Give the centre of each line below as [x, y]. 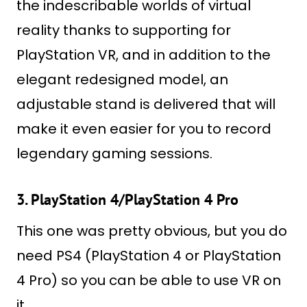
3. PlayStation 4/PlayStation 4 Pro [127, 199]
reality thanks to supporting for [124, 30]
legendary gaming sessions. [114, 153]
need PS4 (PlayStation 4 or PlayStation [149, 256]
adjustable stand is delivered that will [146, 104]
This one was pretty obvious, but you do [152, 231]
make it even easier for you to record [144, 129]
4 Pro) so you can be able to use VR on [149, 280]
